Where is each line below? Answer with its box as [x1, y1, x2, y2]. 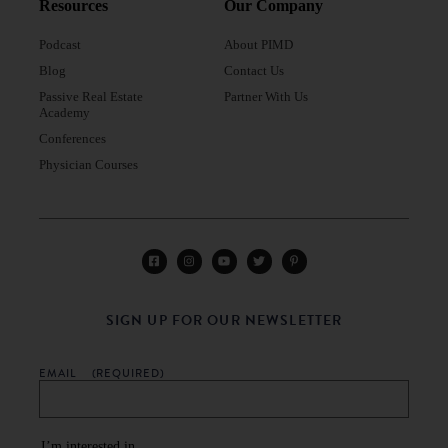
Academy [39, 106, 91, 121]
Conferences [39, 132, 107, 147]
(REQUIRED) [91, 364, 165, 381]
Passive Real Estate [39, 90, 144, 105]
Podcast [39, 38, 82, 53]
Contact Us [224, 64, 284, 79]
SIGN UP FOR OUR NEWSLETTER [105, 310, 343, 332]
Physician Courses [39, 158, 139, 173]
